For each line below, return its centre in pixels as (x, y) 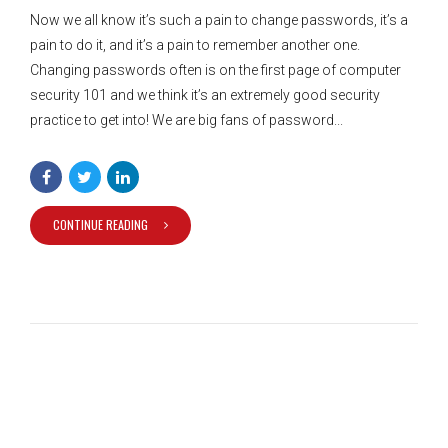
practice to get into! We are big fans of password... (186, 120)
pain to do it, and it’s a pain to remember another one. (196, 45)
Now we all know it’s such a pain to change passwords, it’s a (219, 20)
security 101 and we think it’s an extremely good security (205, 95)
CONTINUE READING (100, 225)
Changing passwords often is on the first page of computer (215, 70)
